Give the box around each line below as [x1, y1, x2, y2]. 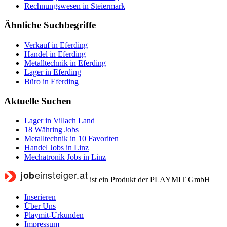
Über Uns [24, 202, 56, 211]
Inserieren [24, 193, 56, 202]
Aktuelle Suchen [4, 95, 71, 106]
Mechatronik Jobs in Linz [24, 153, 106, 162]
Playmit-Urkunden [24, 211, 84, 220]
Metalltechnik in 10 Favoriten [24, 134, 119, 143]
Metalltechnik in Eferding [24, 58, 106, 67]
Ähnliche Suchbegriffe [4, 20, 96, 31]
